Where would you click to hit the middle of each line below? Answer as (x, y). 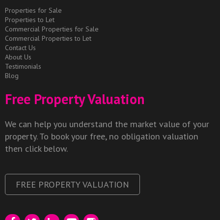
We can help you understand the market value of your (107, 124)
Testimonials (23, 66)
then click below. (36, 148)
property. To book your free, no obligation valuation (102, 136)
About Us (18, 57)
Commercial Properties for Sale (52, 29)
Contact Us (20, 47)
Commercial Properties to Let (48, 38)
